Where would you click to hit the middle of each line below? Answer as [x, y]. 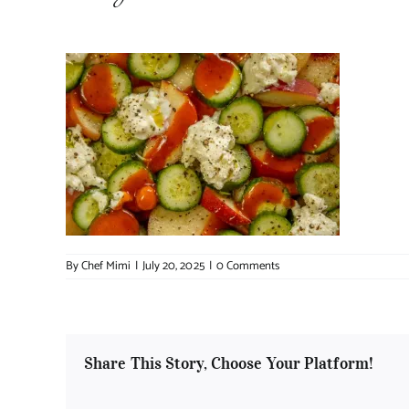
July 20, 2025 [173, 267]
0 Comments [247, 267]
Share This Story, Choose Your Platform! [229, 364]
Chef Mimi [106, 267]
